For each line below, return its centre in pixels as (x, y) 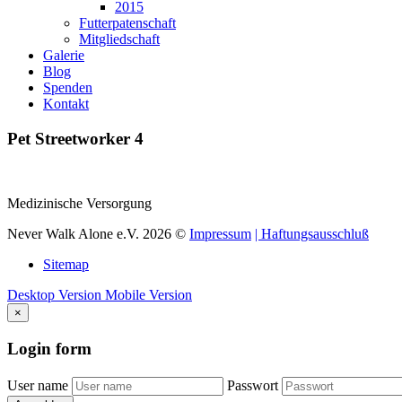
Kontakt (66, 103)
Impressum (220, 234)
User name (38, 385)
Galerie (64, 55)
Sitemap (66, 265)
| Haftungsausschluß (312, 234)
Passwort (253, 385)
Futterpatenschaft (127, 22)
